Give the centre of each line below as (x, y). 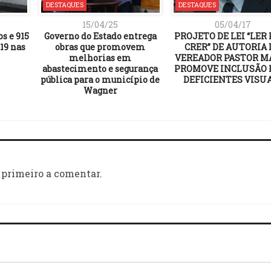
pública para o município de (100, 79)
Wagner (100, 90)
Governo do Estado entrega (100, 36)
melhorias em (100, 57)
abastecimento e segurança (100, 68)
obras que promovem (100, 47)
